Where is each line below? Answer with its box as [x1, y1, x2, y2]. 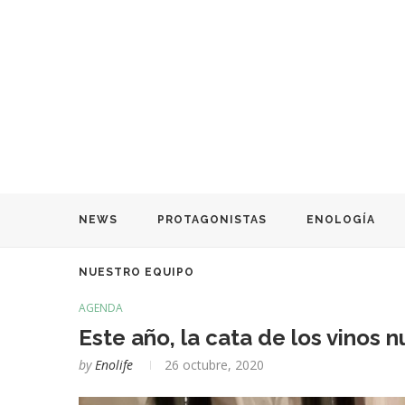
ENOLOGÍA [306, 212, 375, 226]
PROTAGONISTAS [157, 212, 267, 226]
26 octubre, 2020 [165, 355, 264, 373]
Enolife [95, 355, 133, 373]
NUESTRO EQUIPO [79, 265, 194, 278]
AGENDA [79, 299, 123, 316]
